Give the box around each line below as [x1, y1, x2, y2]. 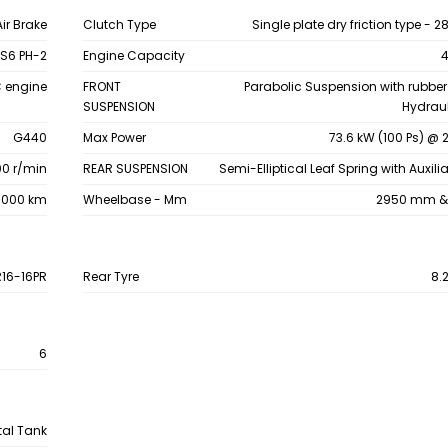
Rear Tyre [82, 268, 139, 285]
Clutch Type [82, 16, 156, 33]
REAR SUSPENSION [82, 160, 188, 177]
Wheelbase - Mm [82, 191, 187, 208]
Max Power [82, 129, 146, 146]
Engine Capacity [82, 47, 185, 64]
